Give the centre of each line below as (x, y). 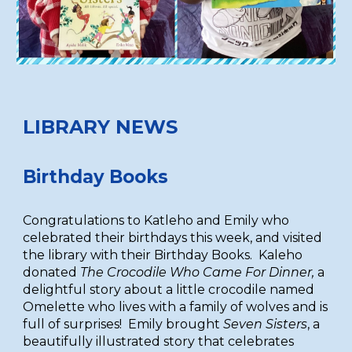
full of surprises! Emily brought (123, 324)
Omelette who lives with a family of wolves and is (176, 306)
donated (52, 272)
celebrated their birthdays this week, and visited (173, 237)
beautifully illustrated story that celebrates (159, 341)
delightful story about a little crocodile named (169, 289)
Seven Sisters (266, 324)
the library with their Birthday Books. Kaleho (163, 255)
